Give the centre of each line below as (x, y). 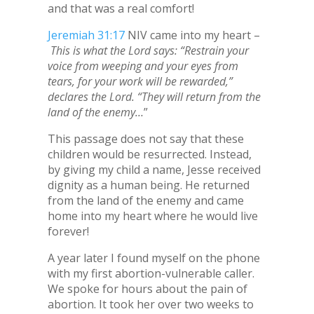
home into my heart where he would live (152, 216)
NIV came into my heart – (192, 35)
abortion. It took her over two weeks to (150, 304)
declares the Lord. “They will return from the (154, 97)
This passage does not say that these (145, 139)
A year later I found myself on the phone (153, 258)
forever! (68, 231)
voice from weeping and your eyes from (143, 66)
